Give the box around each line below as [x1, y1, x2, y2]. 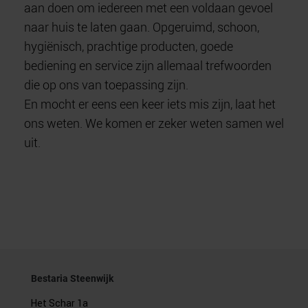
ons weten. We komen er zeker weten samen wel [24, 115, 284, 131]
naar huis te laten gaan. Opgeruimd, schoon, [24, 19, 259, 34]
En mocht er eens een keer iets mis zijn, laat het [24, 96, 276, 111]
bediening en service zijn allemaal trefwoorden [24, 58, 272, 73]
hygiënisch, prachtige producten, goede [24, 38, 233, 54]
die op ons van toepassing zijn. [24, 77, 188, 92]
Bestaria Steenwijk [30, 272, 113, 284]
